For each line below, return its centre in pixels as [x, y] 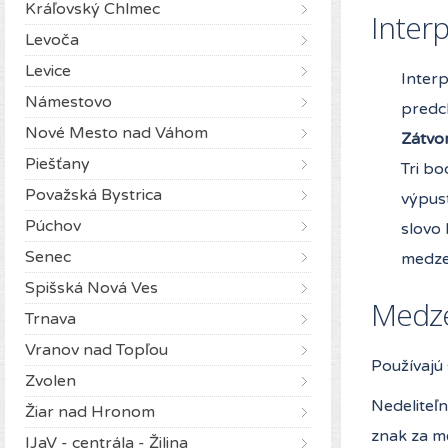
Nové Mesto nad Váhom [116, 132]
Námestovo [68, 101]
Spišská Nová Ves [91, 287]
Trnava [50, 318]
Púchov [53, 225]
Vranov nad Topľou [96, 349]
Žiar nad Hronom [90, 411]
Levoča [52, 39]
